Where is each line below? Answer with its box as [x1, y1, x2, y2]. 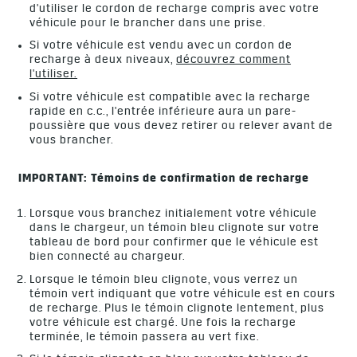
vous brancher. [29, 134, 117, 147]
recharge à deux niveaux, [29, 54, 177, 68]
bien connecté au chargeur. [29, 251, 189, 265]
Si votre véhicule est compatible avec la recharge [29, 91, 312, 104]
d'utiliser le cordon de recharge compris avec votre [29, 2, 320, 16]
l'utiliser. [29, 69, 78, 82]
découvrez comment [176, 54, 292, 68]
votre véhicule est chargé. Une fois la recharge [29, 316, 297, 330]
